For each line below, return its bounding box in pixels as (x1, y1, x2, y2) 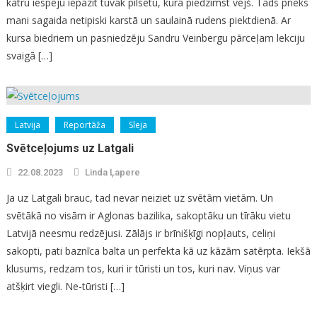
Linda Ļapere (84, 167, 140, 178)
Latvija (14, 119, 40, 132)
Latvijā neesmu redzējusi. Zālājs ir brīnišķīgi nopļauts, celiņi (6, 226, 275, 241)
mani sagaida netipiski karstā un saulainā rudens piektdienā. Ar (6, 13, 291, 28)
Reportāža (63, 119, 105, 132)
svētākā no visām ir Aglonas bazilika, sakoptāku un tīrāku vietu (6, 209, 291, 223)
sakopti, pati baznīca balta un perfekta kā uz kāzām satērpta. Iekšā (6, 244, 311, 258)
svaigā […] (6, 49, 52, 63)
